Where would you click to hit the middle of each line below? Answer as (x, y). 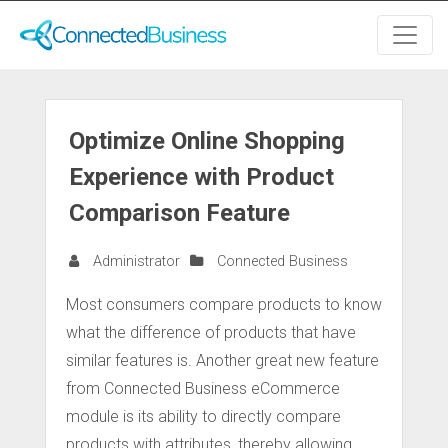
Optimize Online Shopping (207, 141)
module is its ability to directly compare (203, 416)
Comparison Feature (179, 213)
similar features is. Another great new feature (222, 360)
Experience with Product (201, 177)
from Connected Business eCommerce (203, 388)
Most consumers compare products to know (224, 304)
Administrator (134, 261)
